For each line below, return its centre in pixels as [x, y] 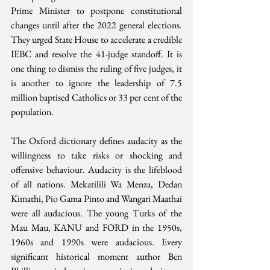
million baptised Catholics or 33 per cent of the [96, 98]
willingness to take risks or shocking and [96, 155]
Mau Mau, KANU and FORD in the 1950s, [96, 228]
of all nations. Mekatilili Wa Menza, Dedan [96, 184]
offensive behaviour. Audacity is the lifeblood [96, 170]
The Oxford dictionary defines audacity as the [96, 141]
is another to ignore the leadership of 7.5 [96, 83]
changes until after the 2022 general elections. [96, 25]
